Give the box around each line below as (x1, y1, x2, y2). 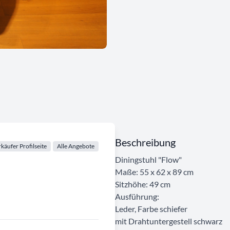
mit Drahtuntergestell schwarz (115, 216, 222, 226)
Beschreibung (115, 136, 176, 148)
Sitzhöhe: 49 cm (115, 179, 170, 189)
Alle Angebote (57, 142, 94, 150)
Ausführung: (115, 191, 159, 201)
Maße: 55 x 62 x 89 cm (115, 166, 194, 177)
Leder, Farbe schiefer (115, 203, 187, 214)
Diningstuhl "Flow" (115, 154, 182, 164)
